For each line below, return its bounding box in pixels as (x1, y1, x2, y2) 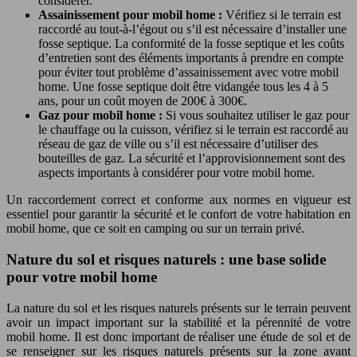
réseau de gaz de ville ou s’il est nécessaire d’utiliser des (38, 137, 318, 151)
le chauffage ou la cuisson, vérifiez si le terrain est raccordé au (38, 123, 348, 137)
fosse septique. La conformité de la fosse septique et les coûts (38, 37, 344, 51)
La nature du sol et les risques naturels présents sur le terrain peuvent (6, 300, 351, 315)
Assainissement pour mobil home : (38, 8, 226, 22)
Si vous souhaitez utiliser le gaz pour (166, 108, 349, 123)
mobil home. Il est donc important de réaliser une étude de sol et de (6, 329, 351, 343)
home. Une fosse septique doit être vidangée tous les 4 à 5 (38, 80, 328, 94)
